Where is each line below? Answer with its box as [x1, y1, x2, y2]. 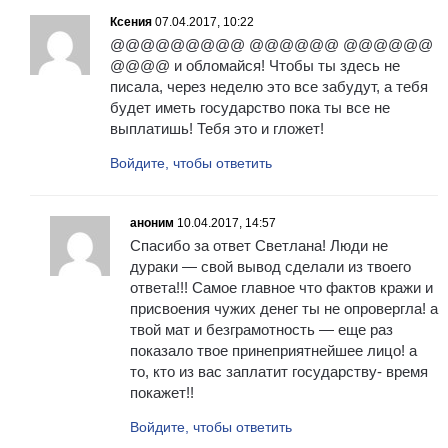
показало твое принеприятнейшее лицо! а [130, 342, 417, 360]
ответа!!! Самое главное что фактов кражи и [130, 279, 433, 297]
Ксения [110, 15, 152, 30]
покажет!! [130, 384, 194, 402]
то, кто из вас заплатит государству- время [130, 363, 428, 381]
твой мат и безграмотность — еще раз [130, 321, 393, 339]
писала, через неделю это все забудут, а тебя [110, 78, 428, 96]
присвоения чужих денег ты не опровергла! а [130, 300, 438, 318]
